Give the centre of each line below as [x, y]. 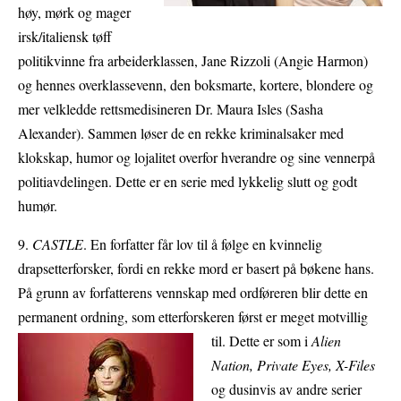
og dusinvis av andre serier [286, 389]
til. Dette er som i [261, 341]
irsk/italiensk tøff [65, 37]
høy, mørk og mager [74, 13]
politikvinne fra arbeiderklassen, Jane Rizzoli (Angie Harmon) [193, 61]
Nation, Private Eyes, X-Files [293, 365]
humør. [38, 206]
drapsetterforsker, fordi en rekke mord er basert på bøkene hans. [196, 269]
